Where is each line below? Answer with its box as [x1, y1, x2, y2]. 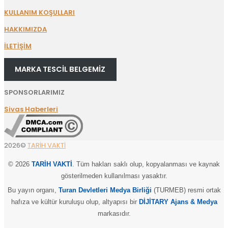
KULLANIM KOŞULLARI [4, 8, 75, 18]
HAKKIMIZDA [4, 24, 47, 35]
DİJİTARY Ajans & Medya [138, 197, 217, 206]
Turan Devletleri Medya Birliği [58, 186, 152, 194]
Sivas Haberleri [4, 104, 58, 114]
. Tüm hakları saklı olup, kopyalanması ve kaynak [72, 160, 220, 168]
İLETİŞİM [4, 41, 32, 51]
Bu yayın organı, [7, 186, 59, 194]
